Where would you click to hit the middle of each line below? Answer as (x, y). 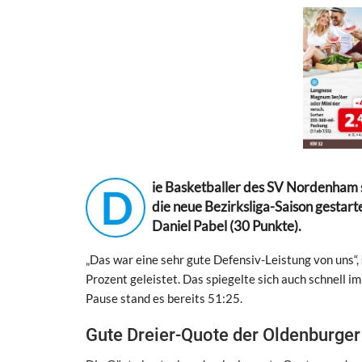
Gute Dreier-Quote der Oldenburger (223, 335)
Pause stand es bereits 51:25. (164, 298)
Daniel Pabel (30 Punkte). (227, 226)
